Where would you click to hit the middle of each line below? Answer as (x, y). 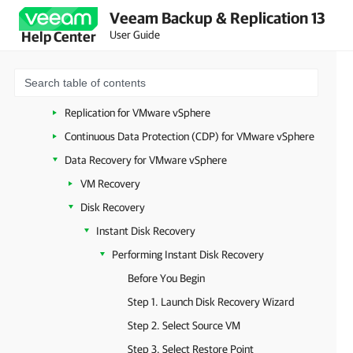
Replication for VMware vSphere (137, 113)
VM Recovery (110, 184)
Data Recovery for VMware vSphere (146, 160)
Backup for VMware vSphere (129, 89)
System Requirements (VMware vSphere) (159, 65)
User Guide (135, 34)
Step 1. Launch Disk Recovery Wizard (211, 302)
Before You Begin (166, 278)
